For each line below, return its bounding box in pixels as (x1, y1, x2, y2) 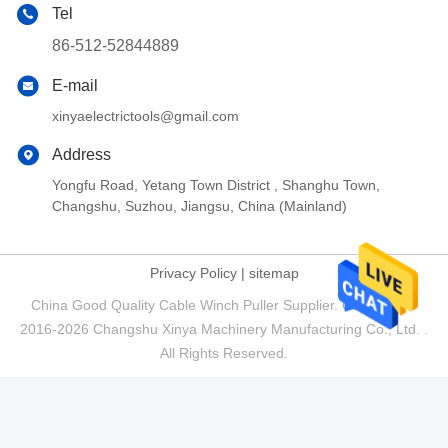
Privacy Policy (149, 265, 237, 282)
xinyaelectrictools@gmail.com (52, 108, 239, 125)
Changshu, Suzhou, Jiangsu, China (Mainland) (52, 198, 347, 215)
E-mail (52, 77, 98, 95)
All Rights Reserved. (160, 345, 288, 362)
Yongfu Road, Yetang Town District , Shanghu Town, (52, 177, 380, 194)
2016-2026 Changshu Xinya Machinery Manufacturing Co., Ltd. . (20, 321, 428, 338)
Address (52, 146, 111, 164)
